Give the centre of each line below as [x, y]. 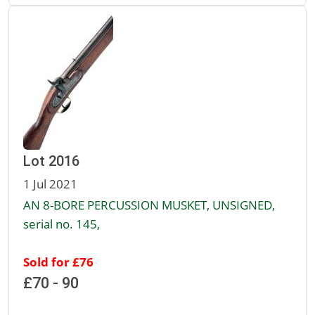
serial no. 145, [62, 224]
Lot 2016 [51, 161]
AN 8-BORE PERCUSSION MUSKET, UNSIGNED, [149, 205]
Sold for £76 [58, 262]
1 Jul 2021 [50, 184]
